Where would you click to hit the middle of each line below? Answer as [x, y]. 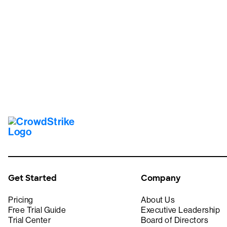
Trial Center [29, 220]
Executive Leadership [181, 210]
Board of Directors [175, 220]
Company [161, 178]
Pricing [21, 200]
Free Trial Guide [37, 210]
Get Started [32, 178]
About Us [158, 200]
